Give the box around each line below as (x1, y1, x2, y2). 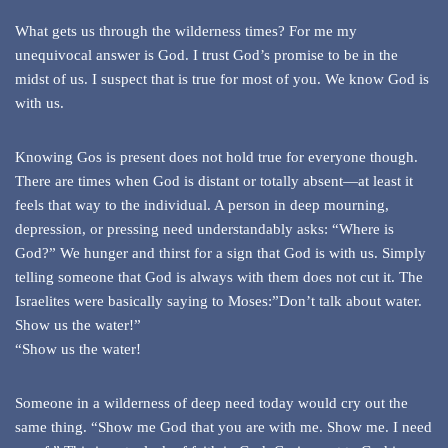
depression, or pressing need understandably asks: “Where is (15, 221, 394, 238)
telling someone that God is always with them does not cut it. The (15, 269, 423, 286)
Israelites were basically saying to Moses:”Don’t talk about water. (15, 293, 422, 310)
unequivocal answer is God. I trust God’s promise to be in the (15, 47, 398, 64)
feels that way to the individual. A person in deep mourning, (15, 197, 389, 214)
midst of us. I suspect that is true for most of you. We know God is (15, 71, 429, 88)
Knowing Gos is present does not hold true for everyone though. (15, 149, 418, 166)
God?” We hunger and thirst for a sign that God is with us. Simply (15, 245, 426, 262)
